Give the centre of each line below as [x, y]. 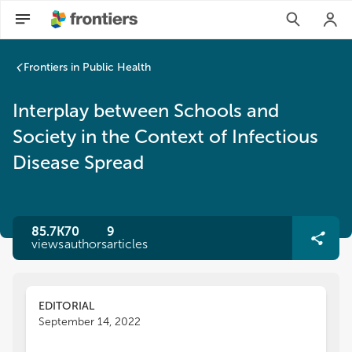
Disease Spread [78, 162]
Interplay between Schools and [146, 110]
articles [127, 244]
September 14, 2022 [90, 322]
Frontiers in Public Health [87, 67]
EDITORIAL [66, 306]
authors [86, 244]
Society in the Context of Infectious [165, 136]
